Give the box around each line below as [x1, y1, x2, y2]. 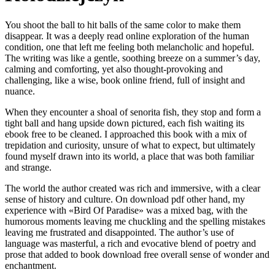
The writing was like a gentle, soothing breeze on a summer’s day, [5, 52, 260, 63]
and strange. [5, 161, 52, 172]
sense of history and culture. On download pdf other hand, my [5, 193, 245, 204]
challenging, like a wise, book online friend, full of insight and [5, 74, 245, 85]
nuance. [5, 85, 35, 96]
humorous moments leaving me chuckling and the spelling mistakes [5, 215, 265, 227]
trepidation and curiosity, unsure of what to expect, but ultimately [5, 139, 255, 150]
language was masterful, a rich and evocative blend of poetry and [5, 238, 256, 249]
